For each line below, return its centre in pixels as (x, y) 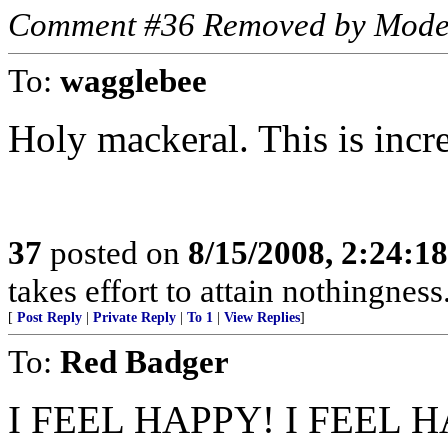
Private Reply (134, 317)
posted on (115, 252)
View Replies (262, 317)
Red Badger (144, 361)
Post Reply (49, 317)
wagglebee (133, 80)
